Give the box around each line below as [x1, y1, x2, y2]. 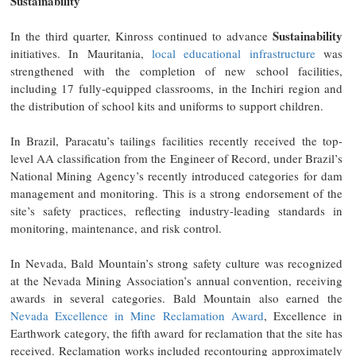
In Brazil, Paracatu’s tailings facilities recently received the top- [10, 132, 342, 149]
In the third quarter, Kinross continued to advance [10, 27, 273, 44]
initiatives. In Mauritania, [10, 44, 152, 61]
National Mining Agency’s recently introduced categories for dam [10, 167, 342, 184]
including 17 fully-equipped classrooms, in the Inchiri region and [10, 79, 342, 96]
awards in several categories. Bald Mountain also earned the [10, 289, 342, 306]
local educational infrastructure [152, 44, 315, 61]
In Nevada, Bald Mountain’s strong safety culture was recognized [10, 254, 342, 271]
